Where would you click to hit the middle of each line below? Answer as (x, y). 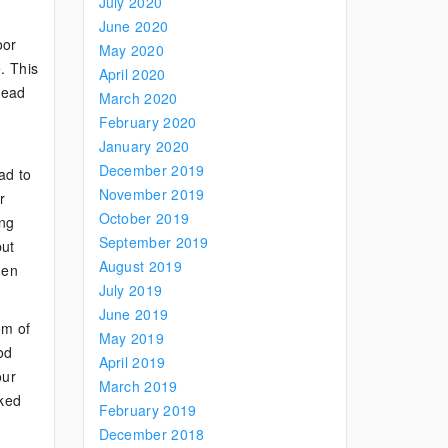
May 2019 (131, 338)
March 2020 (138, 98)
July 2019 (130, 290)
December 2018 (151, 434)
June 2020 (133, 26)
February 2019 (147, 410)
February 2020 (147, 122)
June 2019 (133, 314)
